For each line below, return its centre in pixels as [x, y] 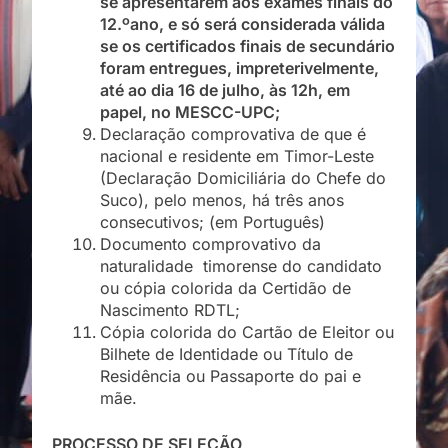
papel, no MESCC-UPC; [190, 111]
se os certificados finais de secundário [247, 45]
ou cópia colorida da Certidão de [225, 287]
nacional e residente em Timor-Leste [237, 155]
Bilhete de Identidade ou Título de [226, 353]
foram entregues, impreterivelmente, [239, 67]
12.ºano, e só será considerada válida [242, 23]
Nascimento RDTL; [170, 309]
